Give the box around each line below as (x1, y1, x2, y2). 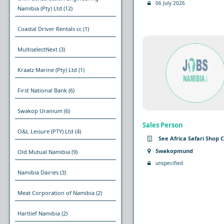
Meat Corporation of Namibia (17, 189, 96, 196)
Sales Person (142, 120, 183, 129)
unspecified (155, 159, 183, 166)
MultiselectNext (17, 45, 57, 53)
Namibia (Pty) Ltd (17, 4, 62, 12)
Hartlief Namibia (17, 209, 60, 217)
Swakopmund (155, 146, 193, 154)
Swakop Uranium (17, 107, 62, 114)
